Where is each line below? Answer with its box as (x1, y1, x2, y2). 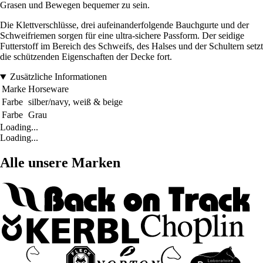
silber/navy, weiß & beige (28, 97, 123, 107)
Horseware (28, 84, 69, 95)
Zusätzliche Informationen (9, 72, 107, 82)
